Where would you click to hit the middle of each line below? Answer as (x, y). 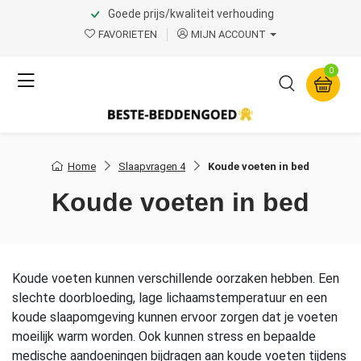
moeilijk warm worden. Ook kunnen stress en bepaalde (164, 337)
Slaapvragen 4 (152, 167)
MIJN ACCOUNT (228, 34)
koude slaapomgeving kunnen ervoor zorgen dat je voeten (175, 317)
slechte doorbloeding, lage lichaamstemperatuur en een (170, 298)
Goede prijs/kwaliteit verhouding (191, 13)
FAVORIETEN (127, 34)
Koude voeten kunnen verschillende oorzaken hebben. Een (176, 279)
